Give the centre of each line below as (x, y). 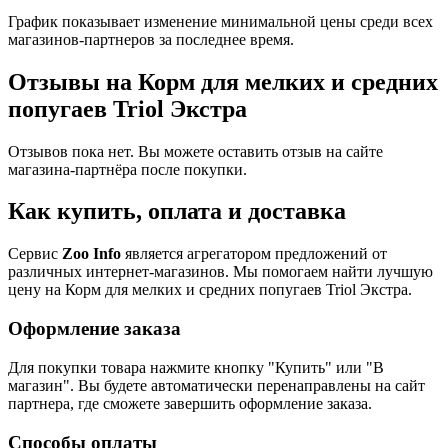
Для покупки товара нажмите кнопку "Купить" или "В (196, 367)
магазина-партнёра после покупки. (127, 169)
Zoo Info (91, 254)
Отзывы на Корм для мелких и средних (223, 81)
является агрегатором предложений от (254, 254)
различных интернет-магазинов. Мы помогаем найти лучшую (220, 272)
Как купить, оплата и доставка (177, 211)
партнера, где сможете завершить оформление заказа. (190, 403)
